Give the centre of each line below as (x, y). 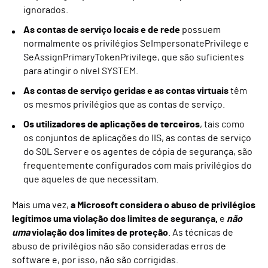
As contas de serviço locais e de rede (102, 30)
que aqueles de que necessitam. (91, 180)
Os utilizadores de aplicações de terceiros (112, 125)
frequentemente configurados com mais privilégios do (138, 166)
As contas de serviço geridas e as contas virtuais (126, 91)
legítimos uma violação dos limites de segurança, (115, 219)
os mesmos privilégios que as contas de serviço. (124, 105)
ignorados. (46, 10)
